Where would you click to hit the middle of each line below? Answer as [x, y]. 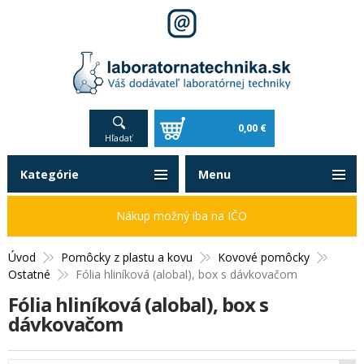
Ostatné [29, 275]
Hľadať [119, 138]
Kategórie [49, 175]
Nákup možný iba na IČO [182, 216]
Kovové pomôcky [264, 258]
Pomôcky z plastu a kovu [127, 258]
